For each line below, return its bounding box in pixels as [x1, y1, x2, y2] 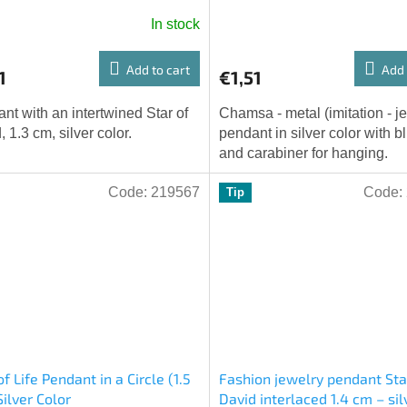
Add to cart [125, 62, 190, 78]
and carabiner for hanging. [218, 145, 388, 162]
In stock [150, 16, 200, 33]
